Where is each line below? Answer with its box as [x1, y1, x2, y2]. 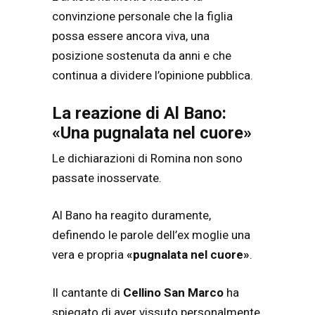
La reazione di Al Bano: [52, 103, 226, 123]
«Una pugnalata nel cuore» [52, 122, 252, 143]
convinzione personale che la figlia [52, 9, 233, 24]
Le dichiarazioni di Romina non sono [52, 150, 243, 165]
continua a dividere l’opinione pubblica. [52, 68, 253, 83]
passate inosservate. [52, 170, 162, 185]
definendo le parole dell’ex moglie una [52, 228, 250, 243]
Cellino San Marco [123, 285, 224, 300]
